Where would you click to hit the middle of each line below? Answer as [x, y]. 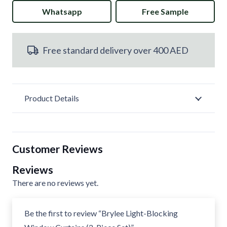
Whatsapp [62, 11]
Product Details [52, 98]
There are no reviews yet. [55, 183]
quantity [28, 134]
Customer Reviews [58, 149]
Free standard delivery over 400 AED [116, 50]
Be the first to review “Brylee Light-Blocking [101, 213]
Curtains [28, 53]
